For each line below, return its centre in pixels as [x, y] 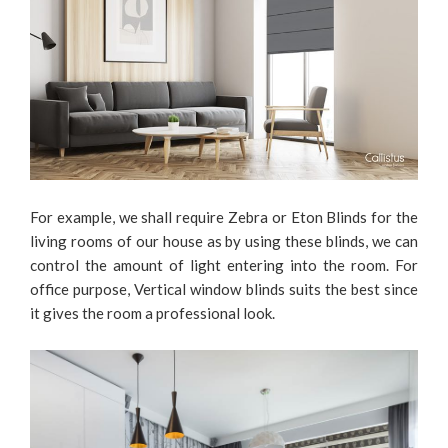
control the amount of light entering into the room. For [224, 264]
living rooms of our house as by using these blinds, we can [224, 240]
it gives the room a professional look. [152, 312]
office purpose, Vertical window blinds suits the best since [224, 288]
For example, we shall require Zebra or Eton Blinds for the [224, 216]
